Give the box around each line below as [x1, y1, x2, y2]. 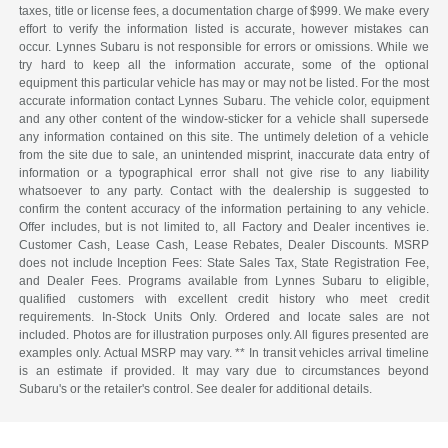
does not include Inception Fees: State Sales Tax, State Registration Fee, [19, 256, 429, 271]
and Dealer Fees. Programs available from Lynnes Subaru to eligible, [19, 274, 429, 289]
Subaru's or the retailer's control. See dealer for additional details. [19, 382, 373, 397]
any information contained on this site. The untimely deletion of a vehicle [19, 130, 429, 145]
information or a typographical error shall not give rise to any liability [19, 166, 429, 181]
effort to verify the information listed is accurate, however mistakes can [19, 22, 429, 37]
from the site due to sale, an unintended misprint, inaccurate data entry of [19, 148, 429, 163]
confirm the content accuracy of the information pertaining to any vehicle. [19, 202, 429, 217]
